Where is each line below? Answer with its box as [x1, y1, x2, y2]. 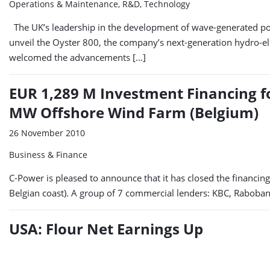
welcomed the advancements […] [9, 51, 146, 64]
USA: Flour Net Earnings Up [9, 219, 203, 239]
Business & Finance [9, 149, 87, 161]
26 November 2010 [9, 127, 85, 139]
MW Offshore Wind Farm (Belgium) [9, 102, 259, 123]
